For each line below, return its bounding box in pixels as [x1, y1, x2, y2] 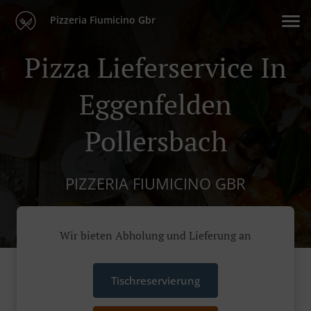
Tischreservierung [111, 274, 200, 288]
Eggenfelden [79, 85, 232, 122]
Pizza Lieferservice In [24, 49, 287, 85]
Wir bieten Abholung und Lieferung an [60, 228, 251, 244]
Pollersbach [84, 122, 227, 159]
